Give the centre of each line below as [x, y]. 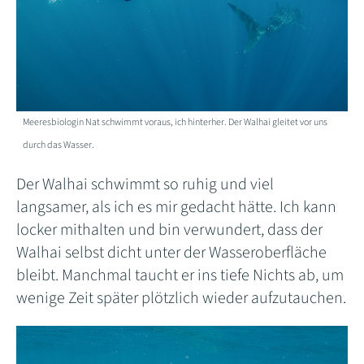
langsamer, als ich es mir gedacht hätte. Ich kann [176, 208]
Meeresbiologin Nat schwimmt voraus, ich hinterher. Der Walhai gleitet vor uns [175, 123]
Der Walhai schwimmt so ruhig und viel [145, 185]
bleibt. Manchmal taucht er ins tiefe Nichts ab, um [180, 276]
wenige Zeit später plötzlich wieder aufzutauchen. [181, 299]
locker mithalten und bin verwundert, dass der [169, 230]
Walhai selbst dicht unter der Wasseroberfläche [171, 253]
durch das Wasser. [59, 145]
